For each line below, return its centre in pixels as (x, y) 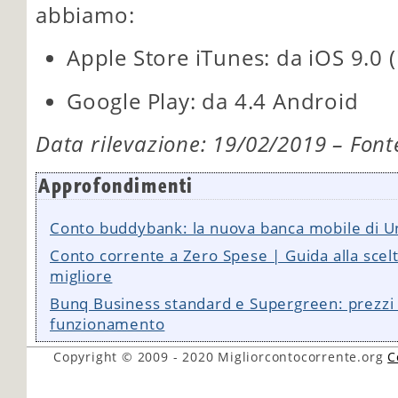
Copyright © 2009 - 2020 (136, 356)
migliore (81, 275)
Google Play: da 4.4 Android (213, 101)
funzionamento (107, 323)
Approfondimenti (116, 186)
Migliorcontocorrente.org (303, 356)
